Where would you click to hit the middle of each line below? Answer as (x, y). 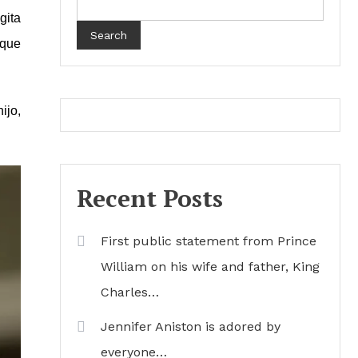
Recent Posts (150, 198)
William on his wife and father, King (210, 267)
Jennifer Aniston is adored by (191, 326)
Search (109, 35)
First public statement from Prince (209, 241)
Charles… (130, 292)
